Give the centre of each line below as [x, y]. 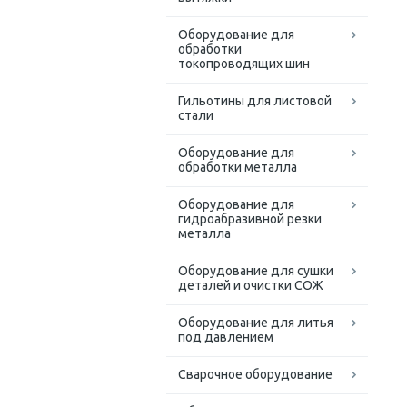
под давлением [226, 338]
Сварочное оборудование [255, 375]
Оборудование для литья [256, 323]
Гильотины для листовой [255, 101]
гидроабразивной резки [250, 219]
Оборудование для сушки [256, 271]
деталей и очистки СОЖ [251, 286]
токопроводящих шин [244, 64]
